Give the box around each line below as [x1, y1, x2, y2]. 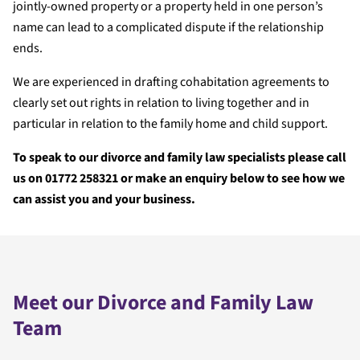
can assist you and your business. [13, 190, 195, 208]
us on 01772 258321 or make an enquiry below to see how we [13, 170, 345, 187]
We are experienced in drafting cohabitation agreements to [13, 73, 329, 91]
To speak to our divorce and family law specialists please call [13, 149, 346, 166]
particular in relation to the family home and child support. [13, 115, 328, 133]
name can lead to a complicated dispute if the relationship [13, 18, 324, 36]
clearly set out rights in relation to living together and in [13, 94, 309, 112]
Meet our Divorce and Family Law [13, 288, 313, 317]
